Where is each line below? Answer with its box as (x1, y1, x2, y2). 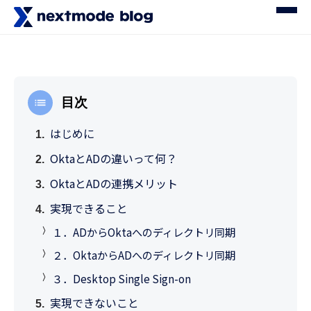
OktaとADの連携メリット (50, 174, 178, 192)
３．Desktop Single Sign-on (52, 270, 191, 286)
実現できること (50, 199, 128, 217)
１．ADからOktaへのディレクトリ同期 (52, 224, 235, 240)
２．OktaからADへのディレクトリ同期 (52, 247, 235, 263)
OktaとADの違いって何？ (50, 149, 178, 167)
